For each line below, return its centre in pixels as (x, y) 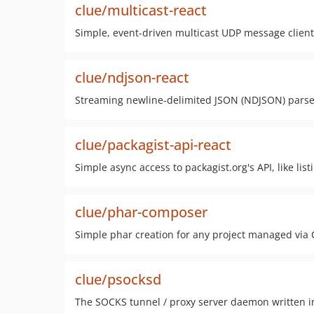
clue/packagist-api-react (153, 145)
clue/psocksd (118, 279)
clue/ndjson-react (132, 77)
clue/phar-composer (141, 212)
